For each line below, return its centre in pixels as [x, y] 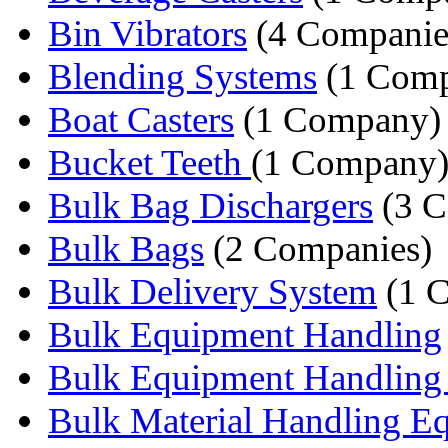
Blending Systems [182, 76]
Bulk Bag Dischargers [210, 205]
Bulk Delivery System [212, 291]
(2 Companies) [318, 248]
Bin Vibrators [147, 33]
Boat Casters [141, 119]
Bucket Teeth [149, 162]
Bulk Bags [126, 248]
